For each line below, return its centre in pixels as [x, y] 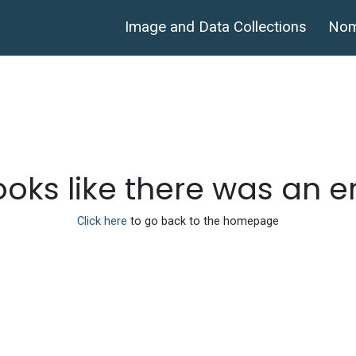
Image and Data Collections [216, 27]
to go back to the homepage [203, 221]
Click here [102, 221]
